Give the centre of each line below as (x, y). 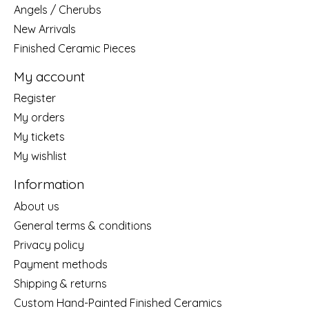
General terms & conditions (83, 225)
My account (49, 76)
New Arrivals (45, 29)
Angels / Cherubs (58, 9)
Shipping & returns (60, 283)
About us (37, 206)
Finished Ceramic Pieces (75, 48)
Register (35, 98)
